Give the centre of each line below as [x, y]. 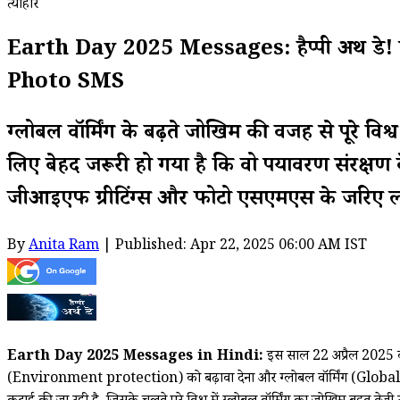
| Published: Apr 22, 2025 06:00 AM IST [233, 246]
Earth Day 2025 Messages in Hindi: [135, 357]
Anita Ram [64, 246]
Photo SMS [66, 84]
